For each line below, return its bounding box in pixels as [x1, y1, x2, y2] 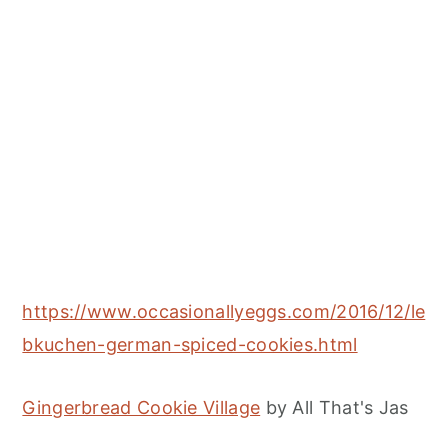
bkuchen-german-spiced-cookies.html [22, 334, 358, 356]
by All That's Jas [260, 397, 409, 419]
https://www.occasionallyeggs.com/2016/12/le [22, 301, 426, 323]
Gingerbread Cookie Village [22, 397, 261, 419]
